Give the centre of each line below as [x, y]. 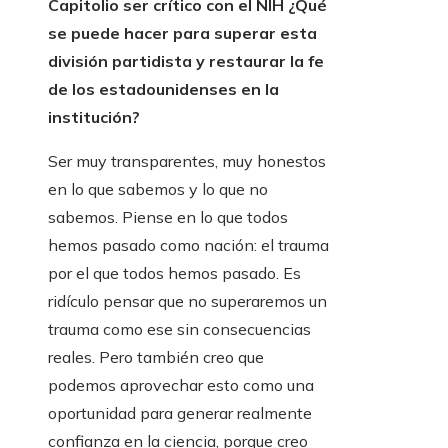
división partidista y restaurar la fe [186, 61]
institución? [94, 117]
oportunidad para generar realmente [180, 413]
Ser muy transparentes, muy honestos [187, 161]
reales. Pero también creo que [156, 357]
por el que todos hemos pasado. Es [174, 273]
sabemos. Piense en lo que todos [168, 217]
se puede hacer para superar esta [182, 33]
